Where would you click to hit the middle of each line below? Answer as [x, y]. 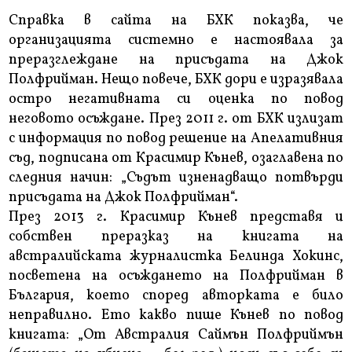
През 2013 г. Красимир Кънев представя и [176, 218]
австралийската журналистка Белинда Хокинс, [176, 257]
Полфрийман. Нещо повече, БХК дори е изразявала [176, 80]
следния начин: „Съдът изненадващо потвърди [176, 178]
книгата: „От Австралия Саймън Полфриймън [176, 335]
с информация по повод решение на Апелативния [176, 139]
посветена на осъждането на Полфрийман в [176, 277]
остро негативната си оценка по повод [176, 100]
